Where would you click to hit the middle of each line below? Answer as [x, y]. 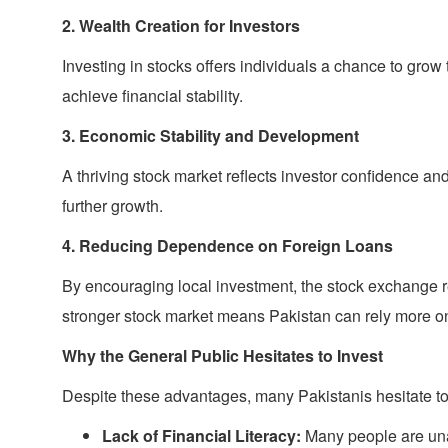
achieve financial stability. [152, 95]
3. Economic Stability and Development [210, 135]
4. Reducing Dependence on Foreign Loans [227, 245]
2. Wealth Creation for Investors [181, 25]
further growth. [112, 205]
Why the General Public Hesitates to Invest [222, 355]
